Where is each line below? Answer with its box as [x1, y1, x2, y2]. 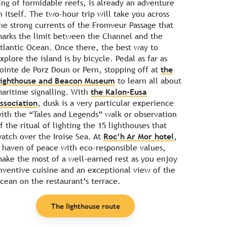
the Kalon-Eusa [91, 87, 147, 97]
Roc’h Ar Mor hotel [103, 132, 174, 142]
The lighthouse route [51, 201, 120, 210]
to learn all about [115, 76, 181, 86]
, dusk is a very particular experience [37, 98, 174, 108]
